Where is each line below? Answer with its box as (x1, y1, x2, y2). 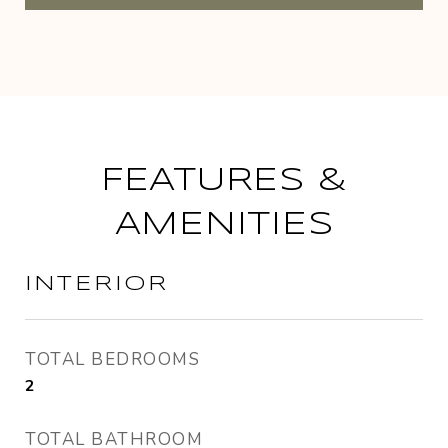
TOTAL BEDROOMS (25, 348, 200, 371)
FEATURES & (100, 166, 348, 197)
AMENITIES (114, 210, 334, 241)
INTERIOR (25, 274, 169, 294)
